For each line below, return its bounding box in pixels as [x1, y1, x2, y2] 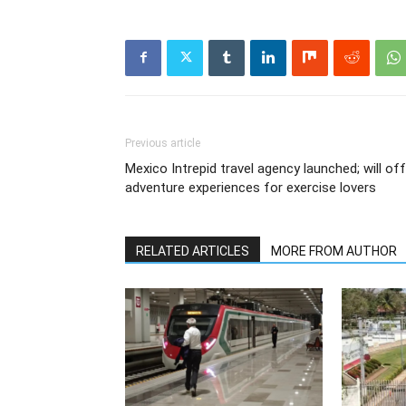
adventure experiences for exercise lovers [125, 179, 376, 196]
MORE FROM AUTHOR [271, 243, 397, 258]
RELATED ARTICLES [136, 243, 249, 258]
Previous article [125, 136, 200, 150]
